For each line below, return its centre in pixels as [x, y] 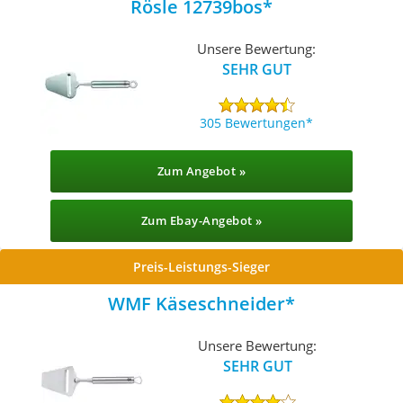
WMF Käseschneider [197, 304]
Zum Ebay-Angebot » [201, 220]
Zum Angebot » [201, 171]
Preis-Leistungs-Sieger [201, 267]
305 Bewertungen [253, 122]
